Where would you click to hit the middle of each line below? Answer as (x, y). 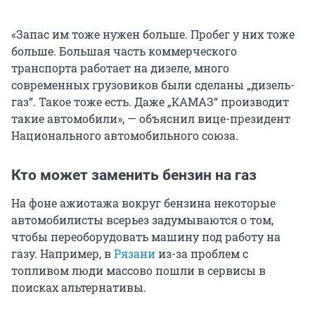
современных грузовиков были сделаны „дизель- (153, 85)
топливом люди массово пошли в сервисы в (139, 271)
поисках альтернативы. (79, 288)
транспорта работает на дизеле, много (120, 68)
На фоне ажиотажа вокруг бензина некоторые (143, 203)
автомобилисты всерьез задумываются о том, (142, 220)
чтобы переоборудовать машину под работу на (146, 237)
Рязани (135, 254)
